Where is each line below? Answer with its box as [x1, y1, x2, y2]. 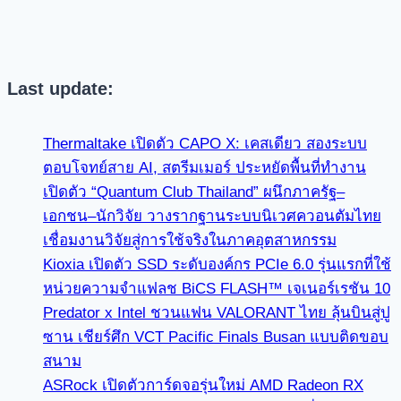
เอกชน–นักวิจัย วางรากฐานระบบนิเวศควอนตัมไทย [43, 208, 381, 226]
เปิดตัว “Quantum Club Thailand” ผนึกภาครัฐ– [43, 183, 345, 201]
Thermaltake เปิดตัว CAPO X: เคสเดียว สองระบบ [43, 135, 367, 153]
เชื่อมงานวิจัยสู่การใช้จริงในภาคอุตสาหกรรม [43, 232, 337, 250]
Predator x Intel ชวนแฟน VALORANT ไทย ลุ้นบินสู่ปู [43, 304, 390, 322]
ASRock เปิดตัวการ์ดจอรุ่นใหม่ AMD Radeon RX [43, 377, 363, 395]
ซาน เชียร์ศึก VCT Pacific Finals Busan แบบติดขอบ [43, 328, 388, 346]
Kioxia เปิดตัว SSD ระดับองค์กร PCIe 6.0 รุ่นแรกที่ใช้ [43, 256, 391, 274]
